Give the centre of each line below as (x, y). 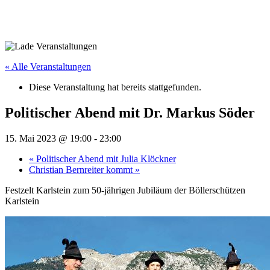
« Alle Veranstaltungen (48, 67)
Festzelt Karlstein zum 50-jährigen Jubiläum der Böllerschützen (125, 190)
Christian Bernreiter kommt (82, 169)
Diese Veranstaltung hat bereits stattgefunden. (115, 87)
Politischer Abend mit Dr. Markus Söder (130, 112)
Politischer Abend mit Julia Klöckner (105, 159)
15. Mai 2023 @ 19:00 (48, 138)
